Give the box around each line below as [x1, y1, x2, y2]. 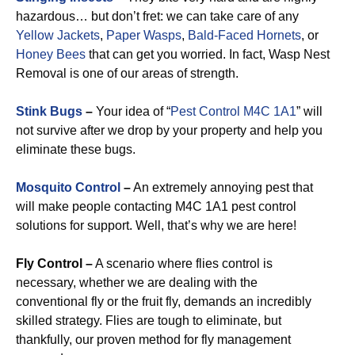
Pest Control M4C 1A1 [170, 105, 296, 118]
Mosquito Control [16, 181, 120, 194]
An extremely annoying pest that [131, 181, 313, 194]
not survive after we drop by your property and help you [16, 124, 323, 137]
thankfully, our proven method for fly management [16, 333, 291, 346]
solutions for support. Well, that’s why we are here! [16, 219, 296, 232]
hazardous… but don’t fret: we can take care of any [16, 10, 299, 23]
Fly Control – [16, 257, 93, 270]
